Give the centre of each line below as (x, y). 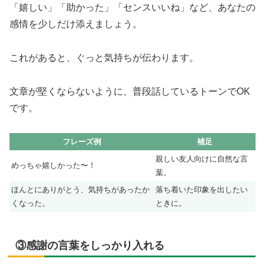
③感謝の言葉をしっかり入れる (90, 246)
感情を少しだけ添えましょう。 (76, 24)
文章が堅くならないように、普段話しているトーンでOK (130, 91)
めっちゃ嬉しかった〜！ (54, 166)
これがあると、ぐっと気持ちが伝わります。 (104, 57)
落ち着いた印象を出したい (202, 190)
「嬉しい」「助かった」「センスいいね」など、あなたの (132, 8)
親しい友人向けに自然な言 (202, 159)
